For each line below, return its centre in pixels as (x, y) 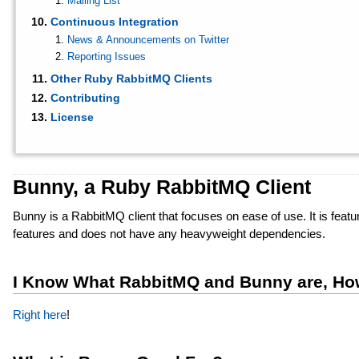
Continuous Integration (114, 22)
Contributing (85, 97)
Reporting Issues (107, 57)
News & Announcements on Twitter (149, 40)
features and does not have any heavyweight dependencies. (169, 233)
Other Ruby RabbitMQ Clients (131, 78)
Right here (39, 314)
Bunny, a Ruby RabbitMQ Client (161, 186)
